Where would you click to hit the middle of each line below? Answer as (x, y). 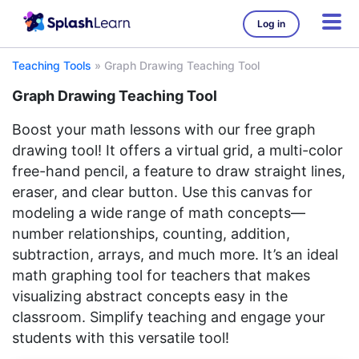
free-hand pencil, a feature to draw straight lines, (179, 171)
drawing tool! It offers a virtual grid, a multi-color (177, 150)
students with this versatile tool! (121, 338)
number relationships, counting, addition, (151, 234)
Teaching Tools (52, 65)
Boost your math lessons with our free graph (164, 129)
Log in (271, 23)
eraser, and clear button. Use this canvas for (162, 192)
